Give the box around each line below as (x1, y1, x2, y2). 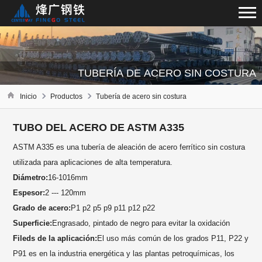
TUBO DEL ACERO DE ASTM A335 (13, 122, 185, 134)
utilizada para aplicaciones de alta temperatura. (13, 158, 173, 167)
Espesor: (13, 188, 46, 198)
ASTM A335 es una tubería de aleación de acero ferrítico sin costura (13, 143, 246, 152)
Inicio (19, 92, 37, 101)
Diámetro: (13, 173, 49, 182)
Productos (50, 92, 82, 101)
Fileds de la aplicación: (13, 234, 98, 243)
